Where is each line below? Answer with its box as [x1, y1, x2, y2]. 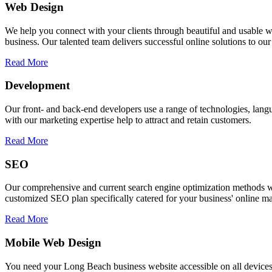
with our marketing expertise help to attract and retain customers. [5, 114, 251, 125]
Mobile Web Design [5, 236, 101, 250]
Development [5, 79, 70, 92]
